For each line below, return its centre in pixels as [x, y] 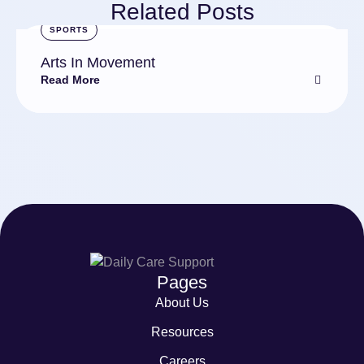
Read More [70, 80]
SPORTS [69, 30]
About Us [182, 303]
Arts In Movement [98, 63]
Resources [182, 332]
